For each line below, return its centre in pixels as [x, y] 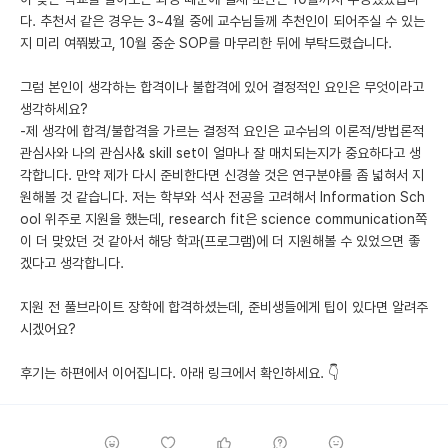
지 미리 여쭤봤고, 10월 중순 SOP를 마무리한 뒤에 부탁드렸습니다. [206, 42]
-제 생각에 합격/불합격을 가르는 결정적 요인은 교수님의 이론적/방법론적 [222, 130]
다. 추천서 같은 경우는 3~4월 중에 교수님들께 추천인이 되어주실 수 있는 [222, 20]
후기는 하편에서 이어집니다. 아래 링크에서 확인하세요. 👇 [179, 372]
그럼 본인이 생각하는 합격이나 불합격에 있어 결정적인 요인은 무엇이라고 [222, 86]
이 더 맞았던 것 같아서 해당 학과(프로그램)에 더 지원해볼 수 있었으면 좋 [220, 240]
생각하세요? [54, 108]
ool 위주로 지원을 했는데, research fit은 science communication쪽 [223, 218]
